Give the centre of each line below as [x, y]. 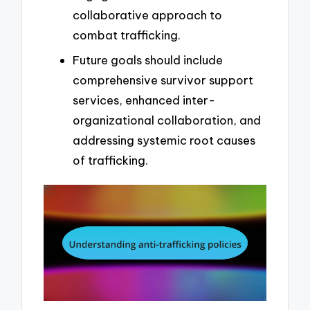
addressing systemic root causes [164, 140]
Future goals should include [148, 60]
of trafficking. [110, 160]
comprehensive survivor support [163, 80]
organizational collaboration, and [167, 120]
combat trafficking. [127, 35]
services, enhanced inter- [144, 100]
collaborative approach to [147, 15]
